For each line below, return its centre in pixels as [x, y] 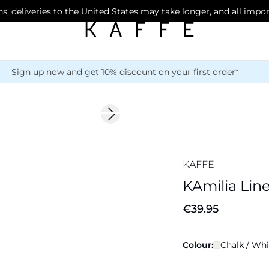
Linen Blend [166, 126]
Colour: [198, 245]
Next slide [131, 119]
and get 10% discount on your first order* [151, 72]
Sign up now [38, 72]
